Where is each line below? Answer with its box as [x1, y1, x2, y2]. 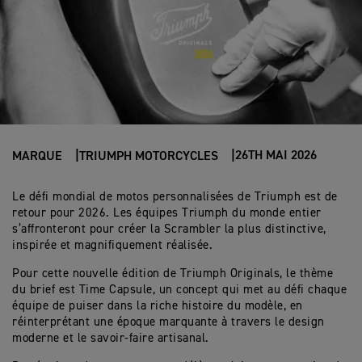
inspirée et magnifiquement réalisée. [12, 239, 213, 251]
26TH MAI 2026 [235, 149, 317, 162]
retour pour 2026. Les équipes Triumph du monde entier [12, 207, 322, 219]
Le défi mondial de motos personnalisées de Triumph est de [12, 191, 338, 203]
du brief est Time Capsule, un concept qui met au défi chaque [12, 284, 347, 296]
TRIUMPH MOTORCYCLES [79, 150, 218, 163]
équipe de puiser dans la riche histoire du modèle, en [12, 300, 303, 312]
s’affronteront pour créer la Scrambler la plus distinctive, [12, 223, 326, 235]
